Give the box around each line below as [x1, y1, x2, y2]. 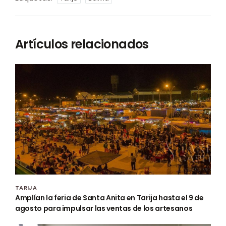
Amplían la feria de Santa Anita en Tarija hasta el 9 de [15, 192, 204, 203]
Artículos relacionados [15, 36, 149, 53]
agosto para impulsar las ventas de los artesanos [15, 203, 193, 213]
